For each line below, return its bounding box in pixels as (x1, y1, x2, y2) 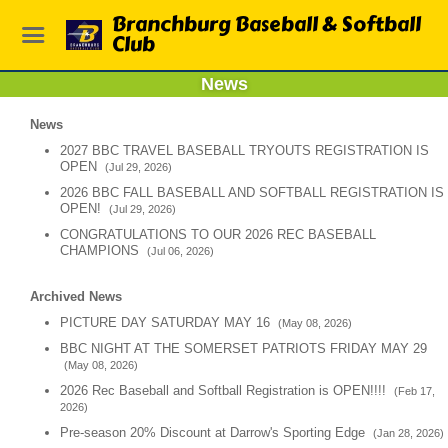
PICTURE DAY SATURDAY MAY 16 (60, 315, 274, 330)
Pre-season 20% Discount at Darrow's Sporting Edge (60, 425, 369, 440)
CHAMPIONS (60, 243, 143, 258)
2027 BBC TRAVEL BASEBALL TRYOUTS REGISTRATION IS (60, 143, 429, 158)
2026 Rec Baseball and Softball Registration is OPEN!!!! (60, 383, 390, 398)
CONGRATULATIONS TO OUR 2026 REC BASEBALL (60, 227, 376, 242)
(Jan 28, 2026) (373, 427, 444, 439)
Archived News (30, 289, 122, 304)
